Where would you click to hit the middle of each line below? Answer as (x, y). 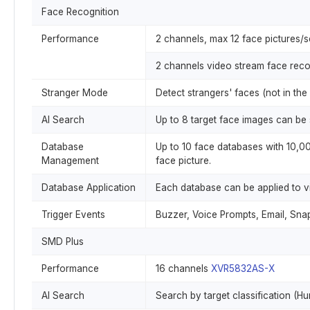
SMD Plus (63, 241)
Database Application (89, 188)
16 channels (183, 268)
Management (70, 161)
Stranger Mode (75, 93)
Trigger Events (73, 215)
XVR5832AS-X (243, 268)
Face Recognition (80, 12)
